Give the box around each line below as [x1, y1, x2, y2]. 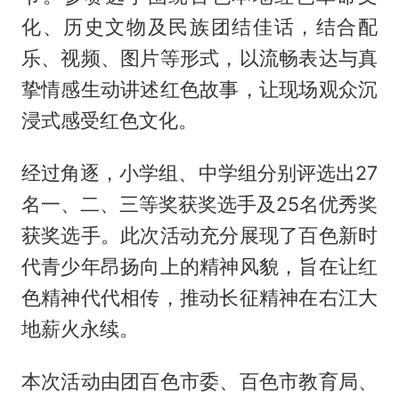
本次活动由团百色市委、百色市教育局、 [20, 369, 379, 393]
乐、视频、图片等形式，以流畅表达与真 [20, 46, 379, 70]
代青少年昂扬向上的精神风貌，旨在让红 [20, 254, 379, 278]
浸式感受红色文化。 [20, 109, 198, 133]
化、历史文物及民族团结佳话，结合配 [20, 15, 379, 39]
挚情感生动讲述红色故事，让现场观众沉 [20, 77, 379, 102]
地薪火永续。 [20, 316, 139, 340]
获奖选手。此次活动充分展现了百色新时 [20, 223, 379, 247]
